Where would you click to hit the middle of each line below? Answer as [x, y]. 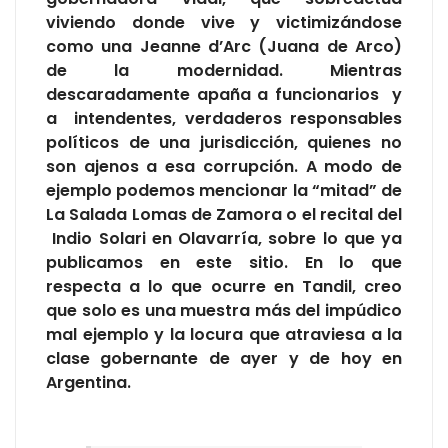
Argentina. [88, 383]
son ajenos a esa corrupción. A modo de [224, 167]
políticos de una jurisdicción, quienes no [224, 143]
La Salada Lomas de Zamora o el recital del [224, 215]
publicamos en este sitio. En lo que [224, 263]
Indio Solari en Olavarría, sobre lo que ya [224, 239]
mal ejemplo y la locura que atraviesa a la [224, 335]
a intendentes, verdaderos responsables [224, 119]
